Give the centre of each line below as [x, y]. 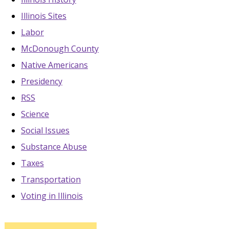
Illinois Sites [43, 16]
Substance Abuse [54, 147]
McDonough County [60, 49]
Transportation [51, 180]
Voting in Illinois [52, 196]
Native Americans [54, 65]
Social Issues [45, 131]
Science [35, 114]
